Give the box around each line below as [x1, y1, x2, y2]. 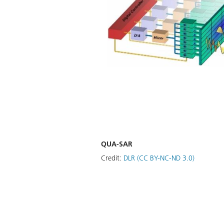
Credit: [101, 153, 123, 163]
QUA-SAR [101, 139, 132, 149]
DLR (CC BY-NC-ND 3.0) [123, 153, 194, 163]
